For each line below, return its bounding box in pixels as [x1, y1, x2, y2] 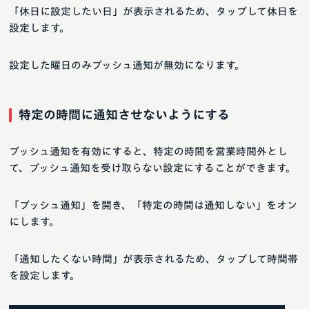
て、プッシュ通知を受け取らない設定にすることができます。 [9, 163, 296, 174]
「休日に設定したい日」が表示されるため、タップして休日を [9, 6, 298, 17]
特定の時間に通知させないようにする [19, 108, 230, 121]
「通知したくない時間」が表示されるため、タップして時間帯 [9, 254, 298, 265]
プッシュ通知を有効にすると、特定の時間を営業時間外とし [9, 146, 288, 157]
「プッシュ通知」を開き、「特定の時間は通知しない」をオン [9, 200, 297, 211]
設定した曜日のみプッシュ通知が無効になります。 [9, 60, 245, 71]
